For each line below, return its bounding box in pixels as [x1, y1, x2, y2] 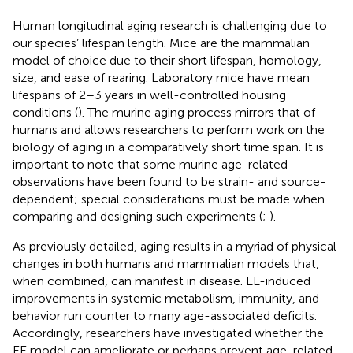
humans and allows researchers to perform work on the [13, 121, 325, 137]
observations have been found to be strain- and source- [13, 173, 326, 189]
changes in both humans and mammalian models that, [13, 255, 319, 271]
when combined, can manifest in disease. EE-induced [13, 273, 310, 288]
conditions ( [13, 104, 78, 120]
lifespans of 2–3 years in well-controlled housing [13, 87, 286, 102]
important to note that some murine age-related [13, 156, 288, 172]
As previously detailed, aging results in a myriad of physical [13, 238, 336, 254]
